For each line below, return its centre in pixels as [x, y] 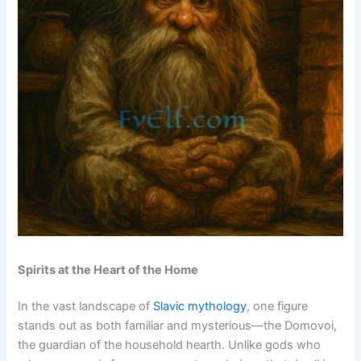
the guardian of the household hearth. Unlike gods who [170, 345]
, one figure [278, 307]
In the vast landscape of [86, 307]
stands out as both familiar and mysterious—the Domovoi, [178, 326]
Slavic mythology [200, 307]
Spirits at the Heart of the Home [108, 270]
